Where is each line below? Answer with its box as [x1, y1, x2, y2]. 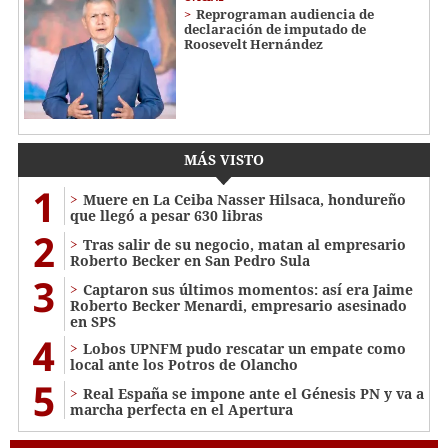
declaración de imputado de [184, 19, 366, 38]
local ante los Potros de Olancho [70, 354, 298, 374]
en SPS [70, 311, 116, 331]
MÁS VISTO [184, 149, 264, 169]
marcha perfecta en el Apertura [70, 399, 293, 419]
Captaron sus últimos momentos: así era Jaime [83, 279, 413, 299]
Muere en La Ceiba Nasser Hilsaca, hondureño [83, 189, 406, 209]
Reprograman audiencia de [196, 4, 374, 23]
